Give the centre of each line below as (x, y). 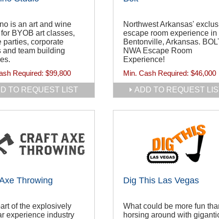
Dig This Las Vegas (161, 181)
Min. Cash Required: (157, 73)
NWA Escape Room (158, 51)
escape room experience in (170, 33)
